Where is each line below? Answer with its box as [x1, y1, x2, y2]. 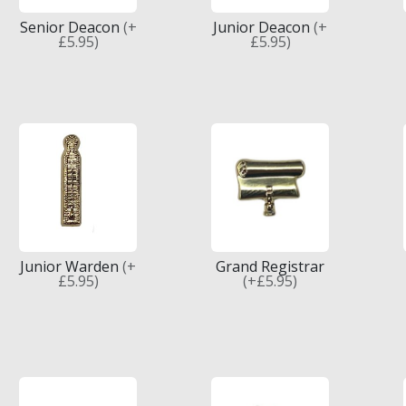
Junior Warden [20, 256, 122, 276]
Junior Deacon [213, 17, 314, 37]
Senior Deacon [19, 17, 123, 37]
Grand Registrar [216, 256, 324, 276]
